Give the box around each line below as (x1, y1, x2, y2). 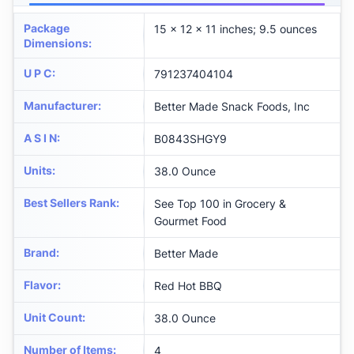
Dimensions (24, 36, 88, 51)
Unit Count (24, 311, 82, 325)
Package (24, 21, 70, 36)
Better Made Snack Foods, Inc (154, 100, 310, 114)
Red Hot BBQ (154, 279, 222, 293)
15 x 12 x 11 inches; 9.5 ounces (154, 22, 317, 36)
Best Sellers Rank (24, 196, 116, 210)
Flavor (24, 278, 58, 292)
